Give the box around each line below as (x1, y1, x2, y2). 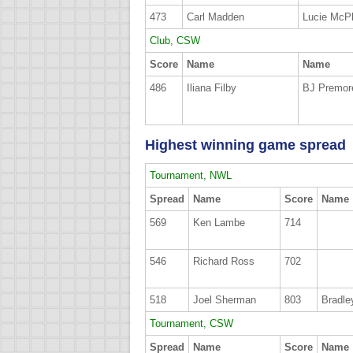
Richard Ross (193, 255, 255, 268)
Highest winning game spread (145, 136, 346, 154)
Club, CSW (150, 35, 200, 47)
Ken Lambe (193, 217, 245, 229)
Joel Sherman (193, 294, 256, 307)
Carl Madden (187, 11, 244, 24)
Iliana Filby (187, 82, 236, 95)
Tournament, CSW (150, 318, 233, 330)
